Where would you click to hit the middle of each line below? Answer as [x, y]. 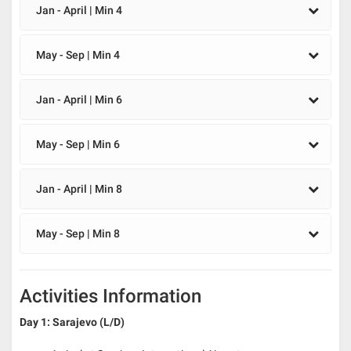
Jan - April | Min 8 [79, 188]
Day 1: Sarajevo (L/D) [72, 322]
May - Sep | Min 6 [78, 144]
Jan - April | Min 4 [79, 10]
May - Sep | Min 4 [78, 54]
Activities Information [110, 296]
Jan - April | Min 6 [79, 99]
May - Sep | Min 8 [78, 233]
